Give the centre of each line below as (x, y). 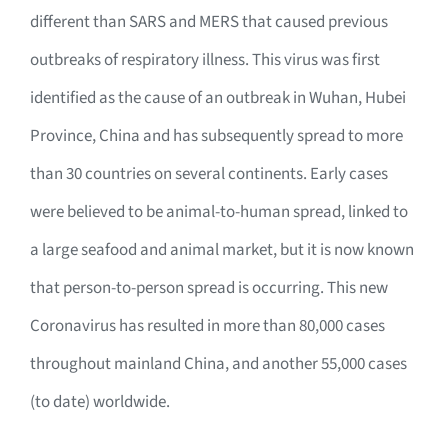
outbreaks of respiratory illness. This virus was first (205, 60)
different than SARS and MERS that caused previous (209, 22)
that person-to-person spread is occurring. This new (209, 288)
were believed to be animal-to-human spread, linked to (219, 212)
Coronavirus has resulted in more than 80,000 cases (207, 326)
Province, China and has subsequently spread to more (216, 136)
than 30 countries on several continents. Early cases (209, 174)
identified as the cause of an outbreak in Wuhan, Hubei (218, 98)
